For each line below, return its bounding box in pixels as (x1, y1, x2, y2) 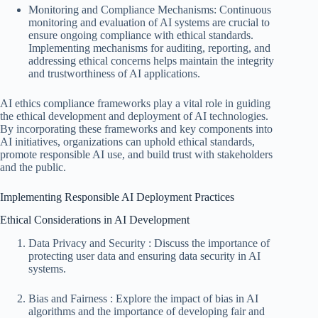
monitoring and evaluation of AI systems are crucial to (28, 16, 270, 28)
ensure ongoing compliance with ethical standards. (28, 28, 253, 41)
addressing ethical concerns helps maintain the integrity (28, 54, 274, 67)
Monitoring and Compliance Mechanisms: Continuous (28, 3, 271, 16)
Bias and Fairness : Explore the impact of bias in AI (28, 292, 258, 305)
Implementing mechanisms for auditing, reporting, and (28, 41, 270, 54)
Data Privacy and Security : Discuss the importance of (28, 237, 270, 250)
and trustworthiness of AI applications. (28, 67, 200, 79)
